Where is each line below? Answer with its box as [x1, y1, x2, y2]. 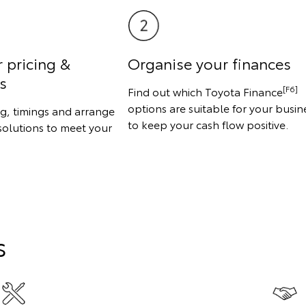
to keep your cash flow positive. [127, 115, 288, 132]
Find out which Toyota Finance [127, 83, 283, 99]
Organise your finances [127, 51, 291, 74]
